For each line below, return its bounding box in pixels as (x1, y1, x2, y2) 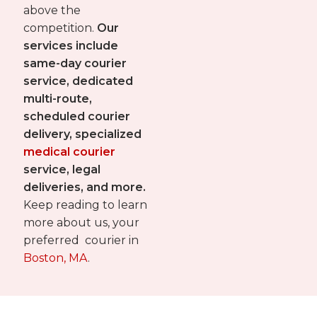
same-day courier (23, 57, 127, 71)
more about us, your (23, 216, 140, 230)
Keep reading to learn (23, 198, 148, 212)
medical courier (23, 145, 116, 159)
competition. (23, 21, 98, 35)
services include (23, 39, 119, 53)
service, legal (23, 163, 101, 177)
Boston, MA (23, 251, 88, 265)
